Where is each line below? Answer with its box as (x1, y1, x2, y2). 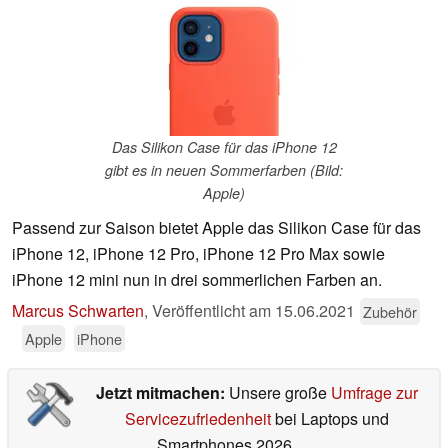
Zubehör (363, 301, 417, 323)
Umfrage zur (330, 381, 418, 405)
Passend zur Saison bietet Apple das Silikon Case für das (12, 216, 421, 240)
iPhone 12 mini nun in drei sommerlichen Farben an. (12, 268, 382, 292)
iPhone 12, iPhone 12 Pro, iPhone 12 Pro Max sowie (12, 242, 385, 266)
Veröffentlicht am (152, 299, 275, 323)
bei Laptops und (270, 407, 389, 431)
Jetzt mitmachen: (95, 381, 229, 405)
